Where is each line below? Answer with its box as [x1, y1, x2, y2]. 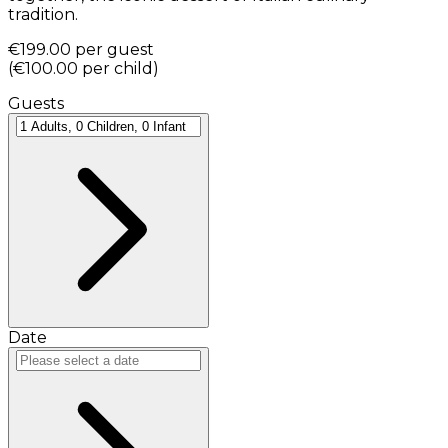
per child [82, 58, 153, 78]
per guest [75, 39, 154, 59]
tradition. [8, 4, 78, 24]
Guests [8, 93, 64, 113]
